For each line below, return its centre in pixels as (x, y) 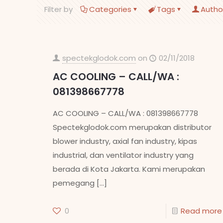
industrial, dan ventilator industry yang (123, 155)
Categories (110, 9)
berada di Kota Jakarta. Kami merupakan (129, 169)
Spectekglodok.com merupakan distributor (132, 127)
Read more (201, 211)
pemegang (73, 183)
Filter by (58, 9)
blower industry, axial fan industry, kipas (125, 141)
